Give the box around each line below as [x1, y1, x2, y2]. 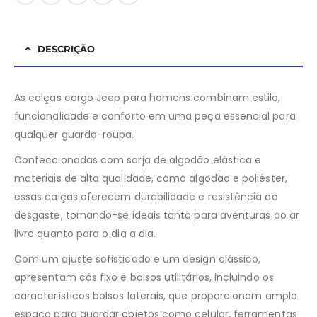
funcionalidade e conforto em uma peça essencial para [14, 109, 296, 124]
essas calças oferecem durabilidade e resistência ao [14, 190, 278, 204]
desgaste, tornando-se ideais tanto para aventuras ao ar [14, 208, 299, 223]
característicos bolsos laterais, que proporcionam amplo [14, 289, 297, 304]
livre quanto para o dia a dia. [14, 226, 156, 241]
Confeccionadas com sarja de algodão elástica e [14, 153, 262, 168]
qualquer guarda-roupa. [14, 127, 134, 142]
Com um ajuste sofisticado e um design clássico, [14, 252, 261, 267]
